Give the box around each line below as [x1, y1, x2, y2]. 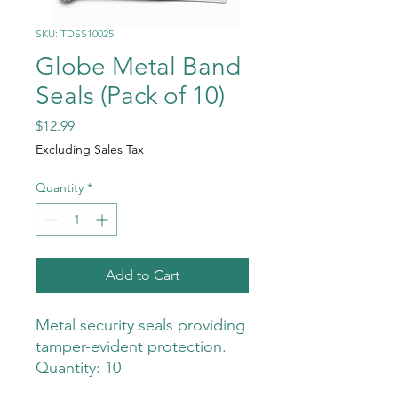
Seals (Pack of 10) [36, 81, 225, 111]
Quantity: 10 [36, 358, 121, 378]
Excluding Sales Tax [36, 141, 144, 158]
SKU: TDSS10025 [36, 27, 114, 41]
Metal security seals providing [36, 315, 245, 336]
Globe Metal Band [36, 52, 241, 82]
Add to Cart [105, 267, 179, 284]
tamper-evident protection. [36, 337, 227, 357]
